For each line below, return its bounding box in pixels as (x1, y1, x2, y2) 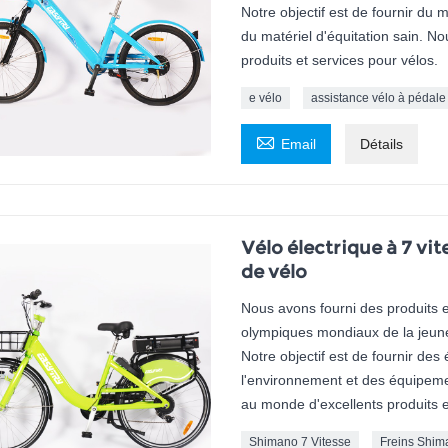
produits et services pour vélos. (240, 52, 438, 69)
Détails (359, 136, 403, 153)
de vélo (240, 261, 307, 284)
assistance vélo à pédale (310, 91, 446, 106)
